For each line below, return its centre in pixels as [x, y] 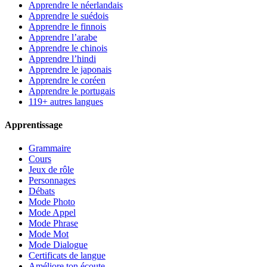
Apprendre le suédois [69, 15]
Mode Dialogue [58, 245]
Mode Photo [52, 202]
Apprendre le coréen [67, 80]
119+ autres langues [66, 101]
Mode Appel [52, 213]
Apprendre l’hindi [62, 58]
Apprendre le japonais [70, 69]
